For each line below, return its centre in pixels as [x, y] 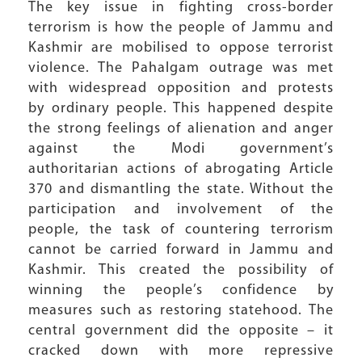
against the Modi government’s [181, 149]
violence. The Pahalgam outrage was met [181, 68]
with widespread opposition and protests [181, 88]
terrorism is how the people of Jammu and [181, 28]
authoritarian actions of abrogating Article [181, 169]
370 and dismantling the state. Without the [181, 189]
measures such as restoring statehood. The [181, 311]
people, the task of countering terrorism [181, 230]
